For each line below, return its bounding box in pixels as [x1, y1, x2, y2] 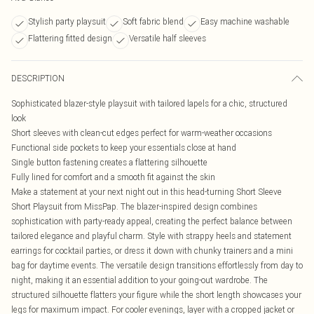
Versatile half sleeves [129, 33, 206, 43]
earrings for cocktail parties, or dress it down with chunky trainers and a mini [11, 245, 293, 256]
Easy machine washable [200, 16, 289, 27]
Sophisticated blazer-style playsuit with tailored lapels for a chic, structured [11, 98, 287, 109]
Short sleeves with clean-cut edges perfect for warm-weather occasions [11, 128, 272, 138]
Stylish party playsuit [28, 16, 106, 27]
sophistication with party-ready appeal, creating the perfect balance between [11, 216, 292, 226]
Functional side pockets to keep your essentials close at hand [11, 142, 236, 153]
